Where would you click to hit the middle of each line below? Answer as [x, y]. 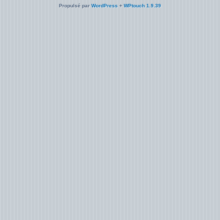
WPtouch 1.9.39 [142, 6]
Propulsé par [75, 6]
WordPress [105, 6]
